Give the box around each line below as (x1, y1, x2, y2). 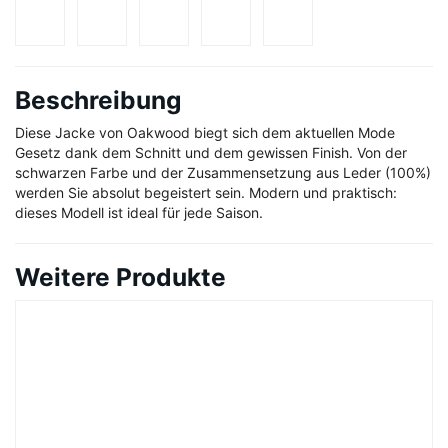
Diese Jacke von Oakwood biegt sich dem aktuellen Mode (15, 124, 395, 142)
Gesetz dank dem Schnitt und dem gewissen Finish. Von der (15, 144, 407, 162)
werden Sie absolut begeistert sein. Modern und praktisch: (15, 184, 397, 202)
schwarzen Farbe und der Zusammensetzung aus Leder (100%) (15, 164, 431, 182)
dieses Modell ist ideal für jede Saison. (15, 204, 263, 222)
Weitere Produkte (15, 262, 226, 293)
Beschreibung (15, 85, 182, 116)
